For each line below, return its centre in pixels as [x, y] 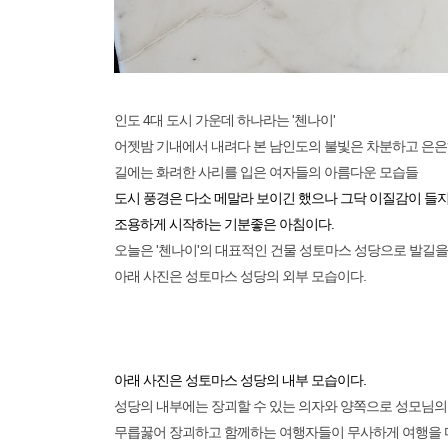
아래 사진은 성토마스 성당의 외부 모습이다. [240, 276]
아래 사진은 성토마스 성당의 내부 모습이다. [240, 380]
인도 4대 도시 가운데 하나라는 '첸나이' [224, 120]
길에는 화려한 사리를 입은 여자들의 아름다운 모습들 [266, 172]
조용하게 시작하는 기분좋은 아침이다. [225, 224]
